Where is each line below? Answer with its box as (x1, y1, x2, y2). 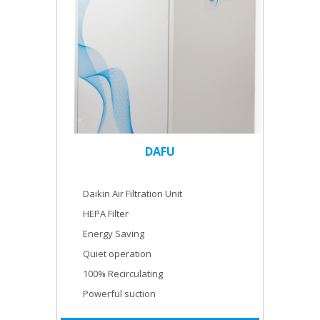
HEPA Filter (83, 206, 129, 220)
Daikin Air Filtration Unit (83, 186, 182, 200)
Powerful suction (83, 286, 156, 300)
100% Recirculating (83, 266, 163, 280)
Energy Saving (83, 226, 144, 240)
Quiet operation (83, 246, 151, 260)
